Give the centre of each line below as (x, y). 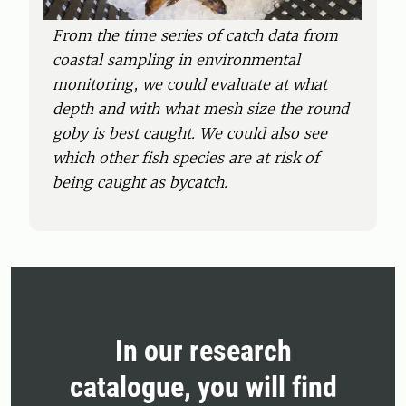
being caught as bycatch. (140, 183)
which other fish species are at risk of (186, 158)
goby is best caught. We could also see (190, 134)
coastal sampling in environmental (176, 60)
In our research (203, 351)
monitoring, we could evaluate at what (190, 85)
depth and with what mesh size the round (201, 109)
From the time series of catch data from (195, 36)
